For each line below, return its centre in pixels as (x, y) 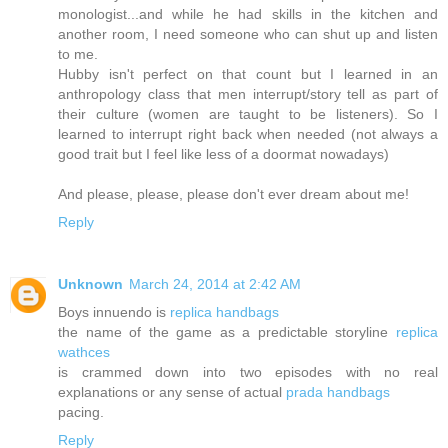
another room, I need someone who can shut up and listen (248, 33)
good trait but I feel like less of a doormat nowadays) (223, 153)
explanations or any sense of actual (172, 391)
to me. (78, 53)
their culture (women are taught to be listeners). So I (248, 113)
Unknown (90, 283)
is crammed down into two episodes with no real (248, 371)
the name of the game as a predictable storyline (227, 331)
